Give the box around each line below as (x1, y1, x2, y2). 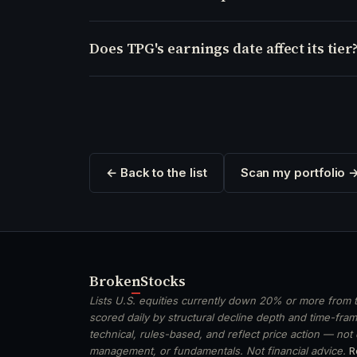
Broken (89, 270, 141, 291)
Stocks (140, 270, 186, 291)
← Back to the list (106, 164, 207, 180)
